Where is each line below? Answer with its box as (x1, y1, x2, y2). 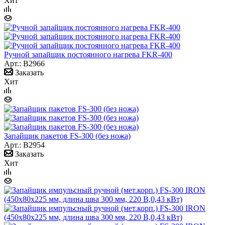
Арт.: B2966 (4, 59, 45, 68)
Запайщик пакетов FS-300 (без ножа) (4, 131, 131, 140)
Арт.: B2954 (4, 140, 45, 149)
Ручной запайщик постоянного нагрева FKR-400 (4, 50, 172, 59)
